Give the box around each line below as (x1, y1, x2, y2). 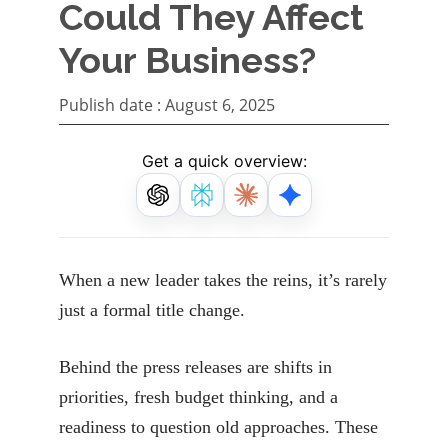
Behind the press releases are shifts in (59, 357, 332, 378)
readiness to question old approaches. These (59, 417, 378, 438)
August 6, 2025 (165, 94, 275, 117)
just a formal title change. (59, 300, 245, 321)
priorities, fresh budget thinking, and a (59, 387, 338, 408)
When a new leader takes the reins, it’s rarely (59, 270, 387, 291)
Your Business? (59, 39, 316, 82)
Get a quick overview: (141, 151, 307, 172)
